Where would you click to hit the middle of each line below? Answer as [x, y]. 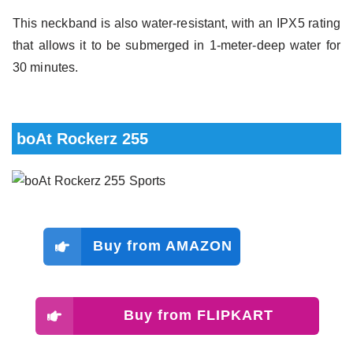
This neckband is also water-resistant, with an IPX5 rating [176, 23]
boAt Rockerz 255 [82, 138]
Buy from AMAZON [163, 246]
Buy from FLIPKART [198, 316]
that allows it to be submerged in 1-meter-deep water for [176, 45]
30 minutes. [46, 67]
